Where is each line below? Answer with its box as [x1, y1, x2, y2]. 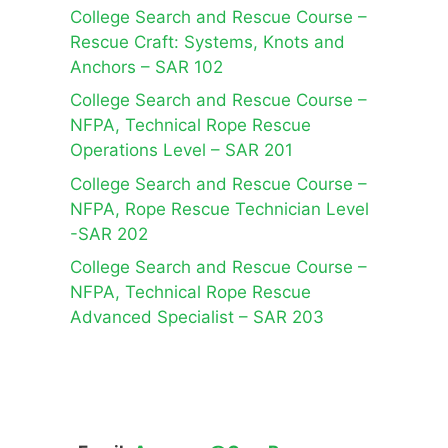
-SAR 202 [70, 223, 148, 244]
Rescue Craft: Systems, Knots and [70, 31, 345, 52]
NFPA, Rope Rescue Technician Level [70, 198, 369, 219]
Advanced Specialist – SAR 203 [70, 307, 324, 328]
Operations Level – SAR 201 [70, 140, 293, 161]
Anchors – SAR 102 [70, 56, 223, 77]
